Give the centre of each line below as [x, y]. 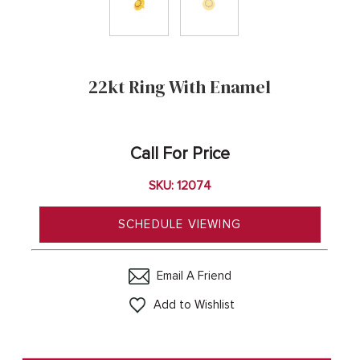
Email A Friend [194, 275]
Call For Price [180, 153]
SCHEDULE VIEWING [180, 224]
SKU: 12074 [180, 185]
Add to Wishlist [194, 304]
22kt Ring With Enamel [180, 86]
